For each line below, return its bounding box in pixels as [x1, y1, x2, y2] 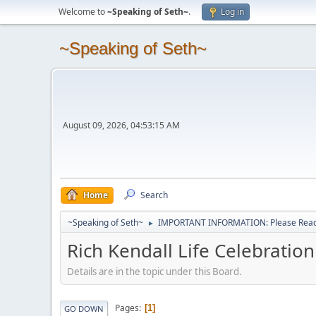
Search [140, 189, 168, 201]
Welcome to [59, 6, 107, 18]
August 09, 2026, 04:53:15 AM [63, 119, 180, 131]
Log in [221, 6, 244, 18]
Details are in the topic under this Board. [67, 265, 242, 278]
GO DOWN [64, 303, 104, 314]
